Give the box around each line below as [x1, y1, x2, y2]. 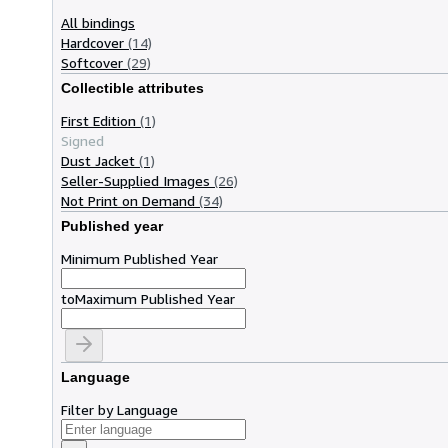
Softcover [61, 53, 123, 71]
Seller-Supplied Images [61, 171, 210, 189]
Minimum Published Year [61, 249, 218, 267]
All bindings [61, 13, 135, 31]
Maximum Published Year [75, 289, 235, 307]
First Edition [61, 111, 136, 129]
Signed [61, 131, 104, 149]
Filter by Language [61, 400, 178, 418]
